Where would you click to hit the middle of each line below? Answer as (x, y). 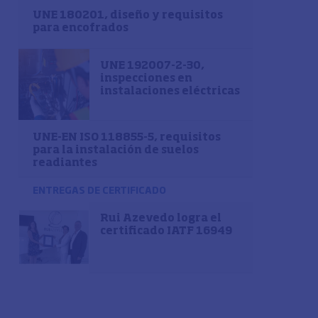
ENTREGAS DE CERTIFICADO (99, 190)
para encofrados (81, 28)
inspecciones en (146, 78)
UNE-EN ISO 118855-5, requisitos (127, 137)
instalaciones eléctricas (170, 91)
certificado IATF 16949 (166, 231)
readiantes (65, 163)
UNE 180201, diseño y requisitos (128, 15)
